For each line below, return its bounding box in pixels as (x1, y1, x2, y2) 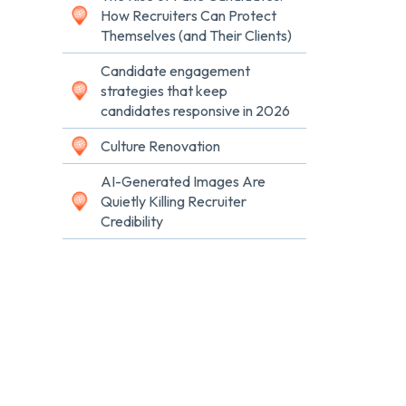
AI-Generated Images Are (101, 172, 266, 191)
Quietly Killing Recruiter (101, 192, 246, 211)
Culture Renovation (101, 137, 220, 156)
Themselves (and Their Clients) (101, 26, 292, 45)
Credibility (101, 212, 163, 231)
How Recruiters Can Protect (101, 6, 276, 25)
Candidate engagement (101, 62, 250, 81)
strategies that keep (101, 82, 227, 101)
